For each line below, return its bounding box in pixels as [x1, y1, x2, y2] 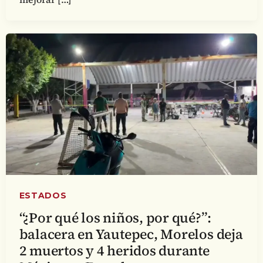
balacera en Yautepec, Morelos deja [19, 224, 243, 244]
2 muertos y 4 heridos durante [19, 241, 210, 260]
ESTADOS [19, 190, 67, 201]
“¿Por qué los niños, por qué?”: [19, 208, 211, 227]
